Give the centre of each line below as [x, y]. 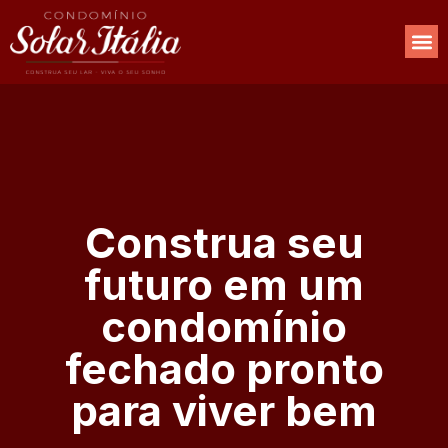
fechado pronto [224, 368]
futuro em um [224, 284]
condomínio [224, 326]
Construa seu [224, 242]
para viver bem [224, 410]
